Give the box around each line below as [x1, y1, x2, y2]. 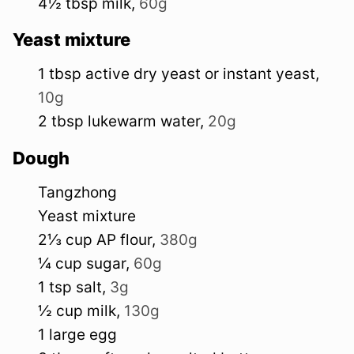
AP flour [96, 231, 152, 250]
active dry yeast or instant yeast [85, 65, 315, 84]
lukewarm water [88, 112, 200, 131]
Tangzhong [38, 183, 117, 202]
